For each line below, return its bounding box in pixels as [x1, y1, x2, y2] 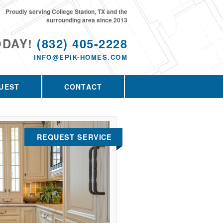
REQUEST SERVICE [37, 132, 112, 142]
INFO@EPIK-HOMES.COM [33, 52, 127, 62]
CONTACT [64, 82, 103, 92]
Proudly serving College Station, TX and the [5, 7, 127, 16]
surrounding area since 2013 [46, 16, 127, 24]
